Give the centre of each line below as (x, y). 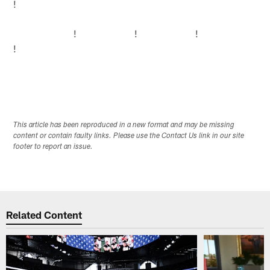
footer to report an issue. (53, 147)
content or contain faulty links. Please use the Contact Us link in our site (129, 136)
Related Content (44, 215)
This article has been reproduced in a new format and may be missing (124, 125)
